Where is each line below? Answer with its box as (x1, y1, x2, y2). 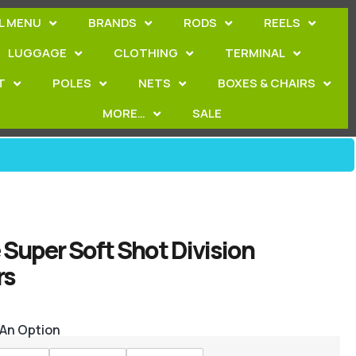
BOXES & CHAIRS (218, 75, 316, 91)
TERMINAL (225, 44, 286, 61)
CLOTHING (114, 44, 179, 61)
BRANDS (88, 14, 137, 31)
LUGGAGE (8, 44, 68, 61)
